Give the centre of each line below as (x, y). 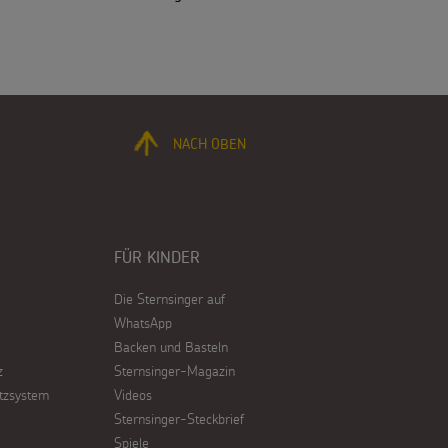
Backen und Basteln (171, 347)
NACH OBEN (209, 145)
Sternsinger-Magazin (175, 371)
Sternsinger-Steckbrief (179, 419)
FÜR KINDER (157, 258)
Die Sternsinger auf (170, 299)
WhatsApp (143, 323)
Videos (133, 395)
